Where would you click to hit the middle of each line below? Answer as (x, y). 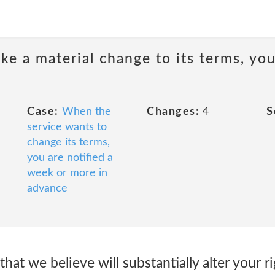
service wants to (67, 127)
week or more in (67, 173)
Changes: (173, 112)
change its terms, (68, 142)
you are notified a (70, 158)
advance (47, 188)
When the (86, 112)
